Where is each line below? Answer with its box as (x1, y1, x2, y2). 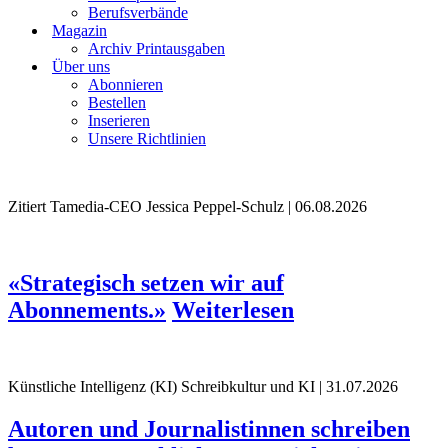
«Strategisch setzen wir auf (8, 269, 284, 296)
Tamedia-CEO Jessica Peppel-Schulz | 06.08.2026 (46, 198, 367, 215)
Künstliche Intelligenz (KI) (8, 377, 177, 395)
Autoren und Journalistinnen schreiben (8, 415, 410, 442)
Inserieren (88, 112, 150, 129)
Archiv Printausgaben (88, 40, 225, 57)
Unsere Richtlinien (88, 130, 206, 147)
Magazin (52, 22, 107, 39)
